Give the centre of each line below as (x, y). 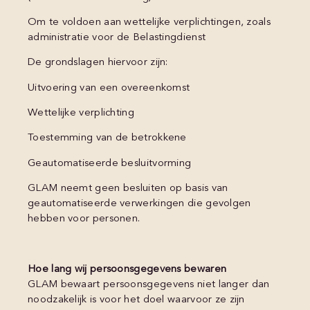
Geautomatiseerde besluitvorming (110, 163)
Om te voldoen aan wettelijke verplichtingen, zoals (149, 22)
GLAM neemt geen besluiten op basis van (128, 189)
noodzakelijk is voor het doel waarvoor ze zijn (136, 300)
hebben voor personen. (84, 219)
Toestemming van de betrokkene (107, 138)
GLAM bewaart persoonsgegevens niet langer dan (149, 285)
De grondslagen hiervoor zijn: (98, 63)
